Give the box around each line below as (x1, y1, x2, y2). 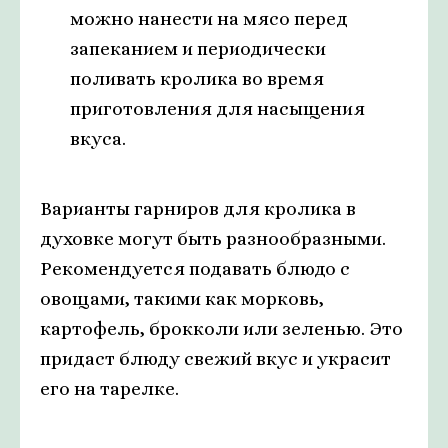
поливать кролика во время (70, 68, 324, 90)
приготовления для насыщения (70, 98, 365, 120)
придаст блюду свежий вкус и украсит (40, 348, 391, 370)
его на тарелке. (40, 378, 179, 400)
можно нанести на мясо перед (70, 8, 348, 30)
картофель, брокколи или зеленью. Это (40, 318, 403, 340)
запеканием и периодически (70, 38, 326, 60)
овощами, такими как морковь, (40, 288, 324, 310)
